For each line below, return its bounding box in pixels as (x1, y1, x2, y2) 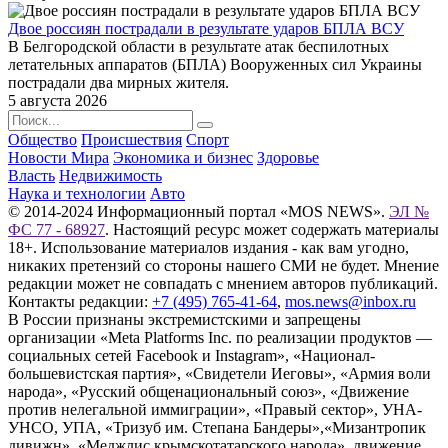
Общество (8, 131, 77, 149)
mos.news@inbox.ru (285, 293, 416, 311)
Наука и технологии (8, 185, 146, 203)
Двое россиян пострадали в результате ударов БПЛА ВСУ (8, 20, 404, 38)
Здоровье (257, 149, 319, 167)
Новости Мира (8, 149, 109, 167)
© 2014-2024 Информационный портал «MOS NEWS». (8, 203, 389, 221)
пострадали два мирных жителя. (8, 74, 229, 92)
